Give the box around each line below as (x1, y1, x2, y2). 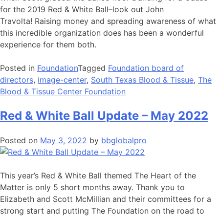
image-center (38, 75, 87, 85)
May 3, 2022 (40, 135, 87, 146)
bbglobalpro (101, 135, 147, 146)
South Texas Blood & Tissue (91, 75, 194, 85)
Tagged (78, 63, 108, 73)
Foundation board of (108, 63, 184, 73)
